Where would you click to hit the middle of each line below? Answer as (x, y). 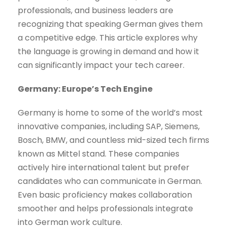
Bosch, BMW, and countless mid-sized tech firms (113, 140)
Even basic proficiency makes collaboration (105, 195)
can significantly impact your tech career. (101, 65)
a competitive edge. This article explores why (108, 38)
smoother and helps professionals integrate (105, 209)
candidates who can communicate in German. (110, 181)
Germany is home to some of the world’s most (110, 113)
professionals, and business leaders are (96, 11)
